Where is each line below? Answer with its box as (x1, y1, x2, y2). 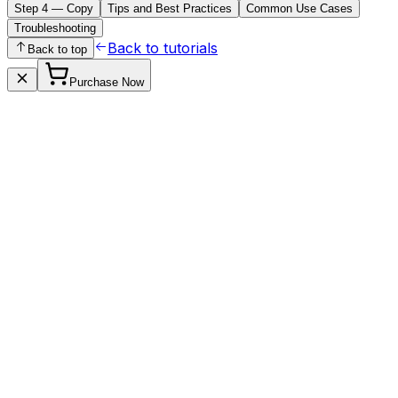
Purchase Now (69, 76, 144, 90)
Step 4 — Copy (14, 2, 93, 16)
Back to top (28, 43, 87, 57)
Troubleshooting (14, 21, 96, 36)
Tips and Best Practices (107, 2, 232, 16)
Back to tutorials (107, 39, 218, 58)
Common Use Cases (246, 2, 353, 16)
